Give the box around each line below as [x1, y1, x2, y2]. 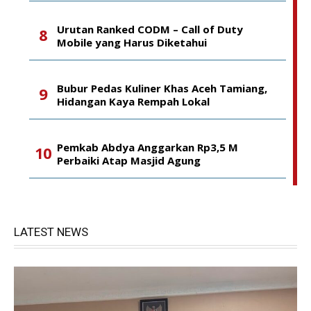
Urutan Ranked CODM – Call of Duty [57, 22, 243, 36]
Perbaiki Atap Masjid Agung [57, 153, 201, 167]
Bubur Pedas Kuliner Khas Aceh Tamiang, [57, 81, 267, 95]
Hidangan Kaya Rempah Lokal [57, 94, 210, 108]
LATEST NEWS [14, 224, 88, 239]
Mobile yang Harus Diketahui [57, 35, 207, 49]
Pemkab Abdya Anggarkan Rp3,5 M [57, 140, 238, 154]
